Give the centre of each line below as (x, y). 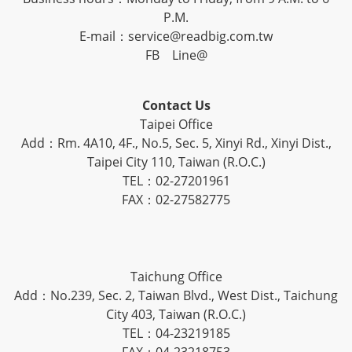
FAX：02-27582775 (176, 200)
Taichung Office (176, 277)
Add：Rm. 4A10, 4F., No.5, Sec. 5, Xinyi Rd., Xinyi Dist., (176, 143)
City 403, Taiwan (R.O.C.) (176, 315)
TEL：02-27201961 (176, 181)
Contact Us (176, 106)
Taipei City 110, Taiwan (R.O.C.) (176, 162)
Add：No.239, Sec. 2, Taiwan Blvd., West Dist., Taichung (176, 296)
